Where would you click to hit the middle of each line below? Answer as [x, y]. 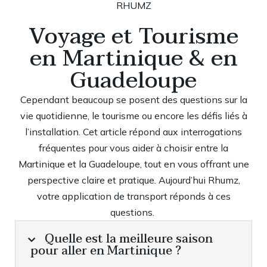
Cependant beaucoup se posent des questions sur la [133, 100]
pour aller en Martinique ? [106, 251]
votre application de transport [102, 196]
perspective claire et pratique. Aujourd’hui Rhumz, [133, 180]
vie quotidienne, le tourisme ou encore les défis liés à [133, 116]
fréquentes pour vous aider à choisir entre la [133, 148]
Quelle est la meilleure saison [129, 239]
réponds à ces [199, 196]
